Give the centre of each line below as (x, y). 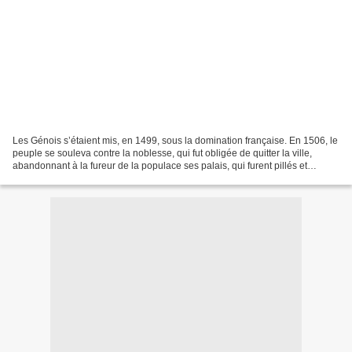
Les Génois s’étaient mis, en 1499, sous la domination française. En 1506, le (175, 140)
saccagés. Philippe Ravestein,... (81, 178)
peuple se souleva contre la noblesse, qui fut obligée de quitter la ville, (162, 153)
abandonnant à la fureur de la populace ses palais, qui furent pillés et (160, 165)
